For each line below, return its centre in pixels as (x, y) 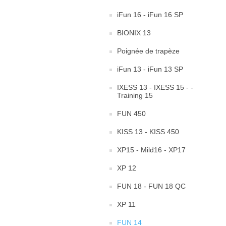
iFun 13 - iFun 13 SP (150, 69)
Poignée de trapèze (148, 51)
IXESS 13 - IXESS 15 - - (155, 88)
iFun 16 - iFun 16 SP (150, 15)
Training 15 (135, 96)
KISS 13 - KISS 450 (148, 132)
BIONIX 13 (134, 33)
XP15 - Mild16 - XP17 (151, 150)
